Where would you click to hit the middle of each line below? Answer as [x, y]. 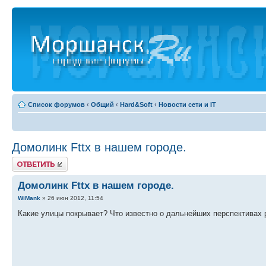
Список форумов [56, 104]
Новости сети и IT [187, 104]
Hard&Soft [136, 104]
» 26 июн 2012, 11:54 [72, 198]
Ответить [26, 160]
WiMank [29, 198]
